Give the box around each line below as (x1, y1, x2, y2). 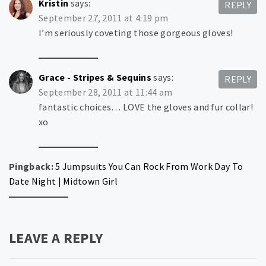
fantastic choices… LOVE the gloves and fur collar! (39, 101, 254, 113)
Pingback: (9, 160, 56, 173)
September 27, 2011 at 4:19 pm (39, 12, 169, 24)
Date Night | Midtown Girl (9, 175, 118, 188)
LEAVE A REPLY (9, 229, 103, 248)
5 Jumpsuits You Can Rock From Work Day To (55, 160, 243, 173)
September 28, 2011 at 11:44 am (39, 86, 173, 99)
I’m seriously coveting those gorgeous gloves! (39, 27, 233, 39)
